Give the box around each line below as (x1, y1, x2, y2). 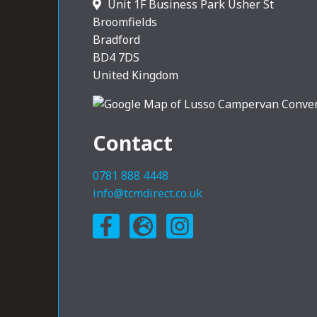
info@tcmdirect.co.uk (93, 185, 203, 201)
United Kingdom (93, 67, 179, 83)
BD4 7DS (93, 49, 140, 65)
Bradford (93, 31, 141, 47)
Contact (93, 128, 173, 156)
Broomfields (93, 13, 158, 30)
